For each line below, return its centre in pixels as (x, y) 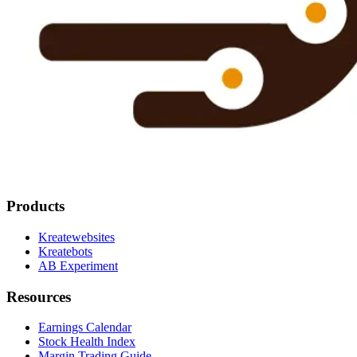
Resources (39, 296)
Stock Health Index (87, 342)
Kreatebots (65, 251)
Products (35, 206)
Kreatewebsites (76, 237)
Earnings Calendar (85, 328)
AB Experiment (78, 265)
